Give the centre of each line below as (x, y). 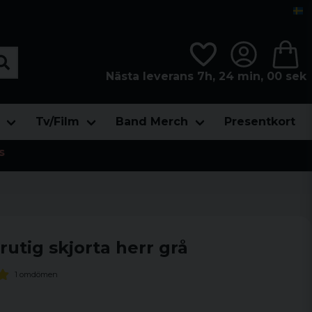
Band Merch (152, 122)
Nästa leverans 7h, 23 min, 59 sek (208, 76)
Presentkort (260, 122)
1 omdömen (36, 274)
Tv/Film (57, 122)
